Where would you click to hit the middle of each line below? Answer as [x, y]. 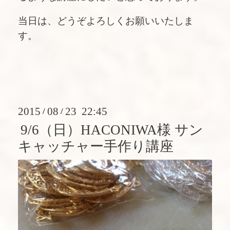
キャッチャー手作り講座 [96, 146]
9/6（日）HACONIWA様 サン [112, 130]
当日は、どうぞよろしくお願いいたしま [106, 21]
